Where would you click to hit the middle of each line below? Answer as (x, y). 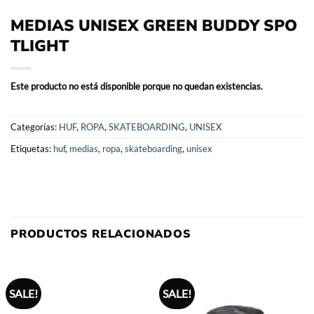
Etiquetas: (32, 148)
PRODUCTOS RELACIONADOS (101, 234)
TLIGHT (40, 46)
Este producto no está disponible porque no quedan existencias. (137, 86)
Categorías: (35, 127)
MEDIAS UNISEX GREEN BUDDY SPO (154, 26)
